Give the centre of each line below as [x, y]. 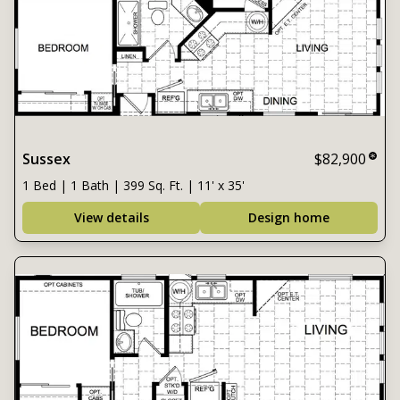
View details [111, 217]
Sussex [46, 159]
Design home [289, 217]
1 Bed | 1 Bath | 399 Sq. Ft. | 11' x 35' [133, 185]
